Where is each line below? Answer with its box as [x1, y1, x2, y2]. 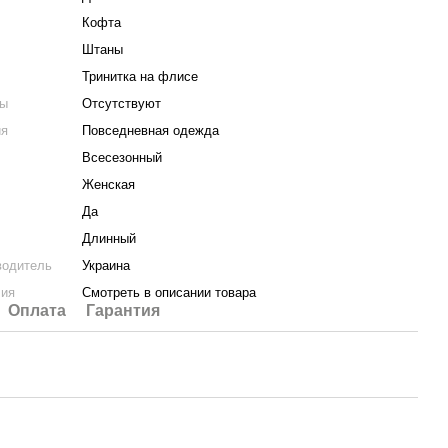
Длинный [82, 231, 137, 246]
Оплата [8, 302, 67, 319]
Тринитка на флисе [82, 69, 199, 84]
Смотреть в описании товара [82, 285, 257, 300]
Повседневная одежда [82, 123, 220, 138]
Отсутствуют [82, 96, 162, 111]
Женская [82, 177, 136, 192]
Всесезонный [82, 150, 163, 165]
